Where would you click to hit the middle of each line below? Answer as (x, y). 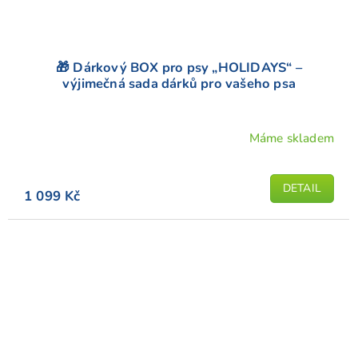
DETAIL (302, 189)
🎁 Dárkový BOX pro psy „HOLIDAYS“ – (179, 68)
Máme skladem (291, 137)
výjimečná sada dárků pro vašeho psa (179, 84)
